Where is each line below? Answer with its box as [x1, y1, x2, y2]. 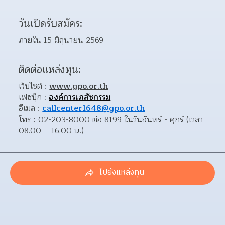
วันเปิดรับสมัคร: [19, 15, 83, 32]
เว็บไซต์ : [19, 79, 50, 93]
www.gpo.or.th [49, 79, 108, 93]
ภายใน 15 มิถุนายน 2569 [19, 33, 104, 47]
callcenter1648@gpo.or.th [42, 101, 145, 115]
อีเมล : [19, 101, 43, 115]
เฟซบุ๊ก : [19, 90, 49, 104]
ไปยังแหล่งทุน [99, 165, 144, 179]
